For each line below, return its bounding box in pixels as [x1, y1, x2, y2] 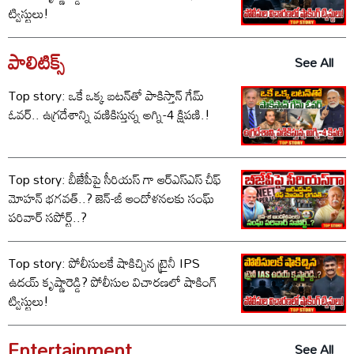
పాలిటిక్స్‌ [8, 43, 66, 81]
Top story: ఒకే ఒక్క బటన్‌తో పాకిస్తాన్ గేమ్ [9, 83, 204, 109]
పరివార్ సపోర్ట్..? [9, 204, 87, 230]
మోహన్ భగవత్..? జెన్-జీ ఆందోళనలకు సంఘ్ [9, 185, 214, 211]
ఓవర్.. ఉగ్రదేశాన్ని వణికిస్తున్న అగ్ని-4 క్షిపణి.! [9, 102, 210, 128]
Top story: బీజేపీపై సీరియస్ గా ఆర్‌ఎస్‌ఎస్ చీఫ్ [9, 166, 221, 192]
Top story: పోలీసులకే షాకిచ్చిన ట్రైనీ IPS [9, 250, 200, 276]
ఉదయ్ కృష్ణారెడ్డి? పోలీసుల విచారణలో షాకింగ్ [9, 269, 91, 295]
